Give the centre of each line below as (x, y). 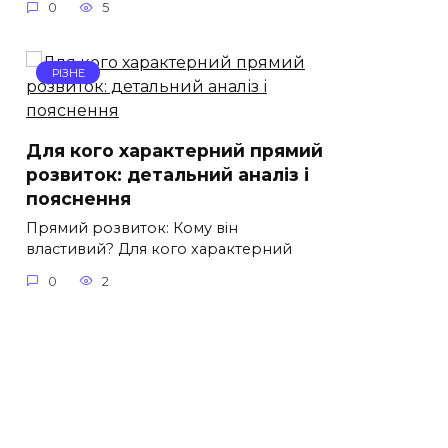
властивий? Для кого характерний (159, 249)
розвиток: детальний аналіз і (167, 175)
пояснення (78, 199)
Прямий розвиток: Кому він (132, 228)
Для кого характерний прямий (174, 151)
